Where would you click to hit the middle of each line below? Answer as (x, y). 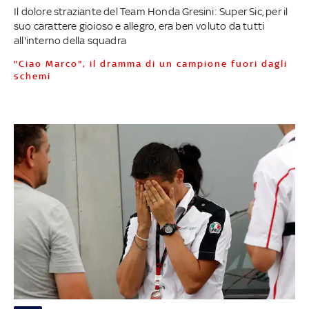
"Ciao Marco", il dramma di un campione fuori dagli (19, 63)
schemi (32, 76)
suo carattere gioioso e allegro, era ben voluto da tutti (139, 26)
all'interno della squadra (70, 40)
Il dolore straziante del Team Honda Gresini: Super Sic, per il (151, 11)
